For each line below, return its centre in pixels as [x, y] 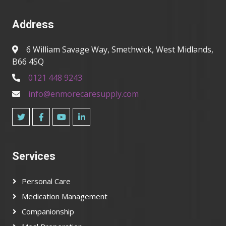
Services [34, 156]
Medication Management [65, 196]
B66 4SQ [28, 62]
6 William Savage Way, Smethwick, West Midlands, [120, 49]
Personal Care [46, 181]
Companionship [48, 211]
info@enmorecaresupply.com [83, 94]
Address [33, 24]
